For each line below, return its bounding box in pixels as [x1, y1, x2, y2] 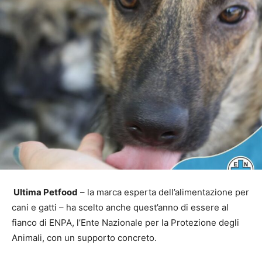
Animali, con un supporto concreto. [12, 232, 157, 243]
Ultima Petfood [12, 186, 78, 198]
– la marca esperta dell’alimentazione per [78, 186, 249, 198]
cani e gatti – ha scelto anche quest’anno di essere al [12, 201, 229, 213]
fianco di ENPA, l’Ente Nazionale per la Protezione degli [12, 216, 239, 228]
